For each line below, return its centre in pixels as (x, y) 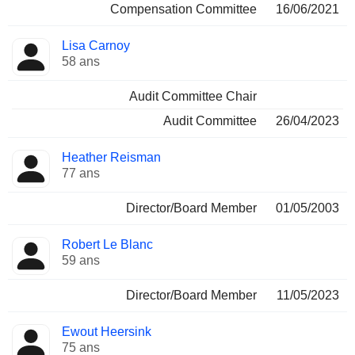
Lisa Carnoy (96, 46)
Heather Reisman (111, 157)
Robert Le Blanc (107, 244)
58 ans (81, 61)
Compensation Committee (183, 9)
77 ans (81, 173)
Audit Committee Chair (193, 96)
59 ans (81, 260)
